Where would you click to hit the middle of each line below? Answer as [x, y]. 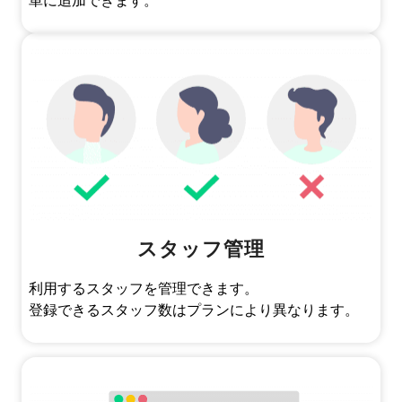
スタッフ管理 [201, 249]
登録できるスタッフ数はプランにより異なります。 [194, 310]
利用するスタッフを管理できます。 [144, 289]
